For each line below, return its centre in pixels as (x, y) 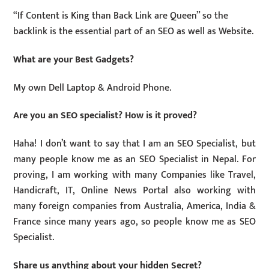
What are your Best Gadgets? (74, 59)
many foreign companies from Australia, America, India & (134, 207)
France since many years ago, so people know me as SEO (134, 222)
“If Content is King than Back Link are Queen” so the (121, 16)
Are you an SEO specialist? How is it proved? (105, 116)
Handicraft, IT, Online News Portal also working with (134, 191)
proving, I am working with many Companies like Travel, (134, 175)
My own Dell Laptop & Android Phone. (92, 88)
